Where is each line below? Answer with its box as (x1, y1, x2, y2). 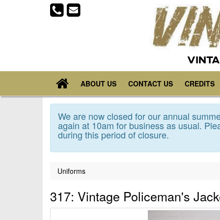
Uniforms (57, 166, 85, 176)
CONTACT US (128, 79, 173, 89)
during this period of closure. (58, 128, 169, 141)
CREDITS (185, 79, 215, 89)
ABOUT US (81, 79, 116, 89)
